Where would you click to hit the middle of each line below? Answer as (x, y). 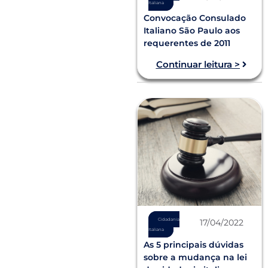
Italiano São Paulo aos (192, 31)
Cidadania (168, 219)
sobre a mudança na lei (196, 258)
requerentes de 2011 (187, 43)
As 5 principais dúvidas (194, 245)
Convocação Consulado (195, 18)
